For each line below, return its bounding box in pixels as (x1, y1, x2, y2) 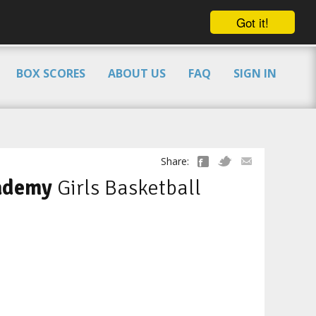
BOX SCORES (16, 66, 85, 82)
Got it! (236, 13, 269, 31)
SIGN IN (233, 66, 276, 82)
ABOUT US (108, 66, 166, 82)
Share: (161, 154, 189, 168)
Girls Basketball (52, 175, 201, 202)
